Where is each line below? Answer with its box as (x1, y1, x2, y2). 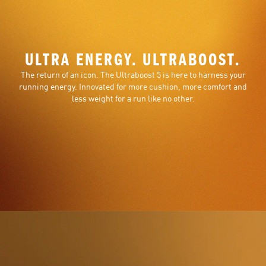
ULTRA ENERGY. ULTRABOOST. (25, 49, 241, 70)
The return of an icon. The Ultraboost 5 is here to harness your (20, 71, 246, 80)
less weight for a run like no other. (71, 94, 195, 103)
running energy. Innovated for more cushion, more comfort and (19, 83, 247, 91)
